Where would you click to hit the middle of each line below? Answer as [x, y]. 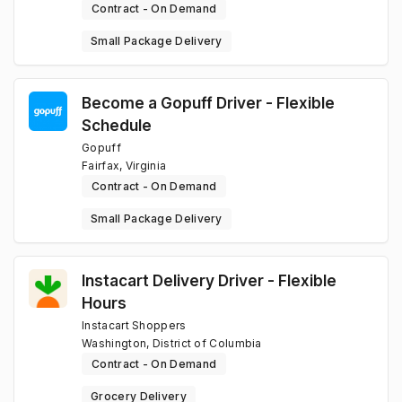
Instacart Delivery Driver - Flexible [210, 281]
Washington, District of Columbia [172, 344]
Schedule [117, 126]
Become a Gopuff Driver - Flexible [209, 103]
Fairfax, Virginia [124, 166]
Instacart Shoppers [134, 326]
